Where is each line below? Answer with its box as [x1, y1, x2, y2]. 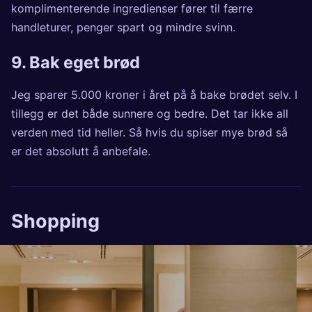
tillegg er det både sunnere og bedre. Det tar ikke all [11, 106, 288, 120]
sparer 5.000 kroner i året [34, 87, 170, 102]
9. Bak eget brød [11, 52, 140, 73]
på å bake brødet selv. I [170, 87, 297, 102]
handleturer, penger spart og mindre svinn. [11, 20, 235, 35]
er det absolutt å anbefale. [11, 143, 150, 158]
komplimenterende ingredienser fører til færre [11, 1, 253, 16]
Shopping [11, 209, 100, 233]
